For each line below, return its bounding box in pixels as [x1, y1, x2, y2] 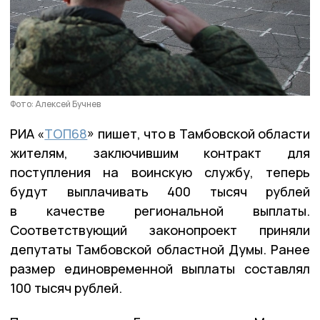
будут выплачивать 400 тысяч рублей [10, 182, 310, 200]
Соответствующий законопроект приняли [10, 221, 310, 239]
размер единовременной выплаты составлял [10, 259, 310, 277]
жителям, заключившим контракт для [10, 144, 310, 161]
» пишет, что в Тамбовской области [87, 124, 311, 142]
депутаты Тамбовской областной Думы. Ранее [10, 240, 310, 258]
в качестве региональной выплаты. [10, 201, 310, 219]
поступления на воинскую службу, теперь [10, 163, 310, 181]
